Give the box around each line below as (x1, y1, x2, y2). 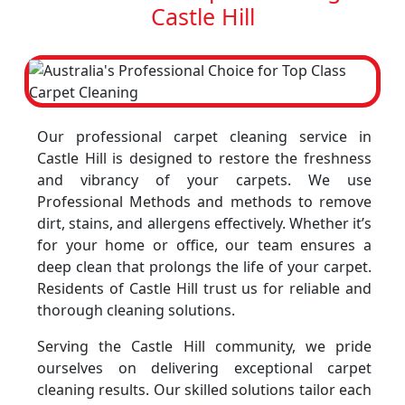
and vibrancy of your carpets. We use (37, 170, 372, 190)
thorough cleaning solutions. (37, 300, 235, 320)
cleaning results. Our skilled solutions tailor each (37, 380, 372, 400)
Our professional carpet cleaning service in (37, 127, 372, 146)
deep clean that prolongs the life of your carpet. (37, 257, 372, 277)
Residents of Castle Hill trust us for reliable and (37, 278, 372, 298)
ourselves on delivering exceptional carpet (37, 358, 372, 378)
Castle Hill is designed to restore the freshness (37, 148, 372, 168)
